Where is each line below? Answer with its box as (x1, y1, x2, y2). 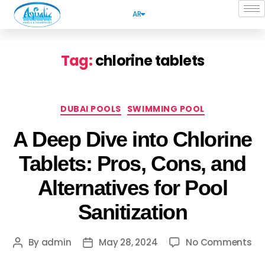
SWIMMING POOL (127, 103, 205, 115)
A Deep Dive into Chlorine (13, 127, 252, 151)
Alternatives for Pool (37, 175, 228, 200)
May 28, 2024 (99, 235, 158, 248)
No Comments (186, 235, 252, 248)
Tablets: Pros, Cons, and (19, 151, 246, 176)
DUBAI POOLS (60, 103, 121, 115)
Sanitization (77, 199, 188, 224)
